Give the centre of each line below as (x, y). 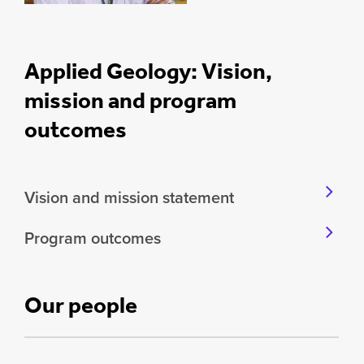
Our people (81, 305)
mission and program (130, 100)
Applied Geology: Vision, (148, 71)
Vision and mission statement (129, 197)
